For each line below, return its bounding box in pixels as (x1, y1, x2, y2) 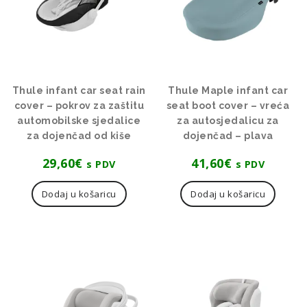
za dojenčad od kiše (27, 130, 132, 141)
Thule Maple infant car (168, 84, 288, 96)
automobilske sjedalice (17, 114, 141, 126)
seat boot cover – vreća (166, 99, 290, 111)
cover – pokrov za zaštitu (14, 99, 145, 111)
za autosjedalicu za (177, 114, 279, 126)
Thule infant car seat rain (12, 84, 146, 96)
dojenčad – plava (182, 130, 273, 141)
